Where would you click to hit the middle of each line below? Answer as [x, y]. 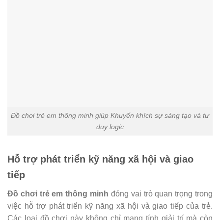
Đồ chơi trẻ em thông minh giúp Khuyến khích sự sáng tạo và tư [110, 115]
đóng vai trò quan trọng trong [161, 193]
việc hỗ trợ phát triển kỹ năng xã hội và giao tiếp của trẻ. [110, 206]
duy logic [110, 126]
